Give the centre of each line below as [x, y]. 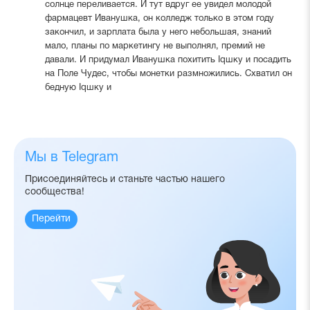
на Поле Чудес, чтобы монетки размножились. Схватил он [168, 74]
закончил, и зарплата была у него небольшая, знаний [158, 32]
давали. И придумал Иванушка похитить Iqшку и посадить [168, 60]
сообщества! [55, 192]
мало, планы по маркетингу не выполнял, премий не [155, 46]
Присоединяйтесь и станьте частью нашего [125, 179]
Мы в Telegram [72, 157]
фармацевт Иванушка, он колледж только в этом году [159, 18]
